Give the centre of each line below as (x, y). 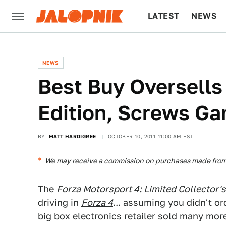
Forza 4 (97, 203)
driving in (60, 203)
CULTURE (167, 48)
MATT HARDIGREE (72, 136)
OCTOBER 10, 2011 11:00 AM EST (150, 136)
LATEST (164, 16)
